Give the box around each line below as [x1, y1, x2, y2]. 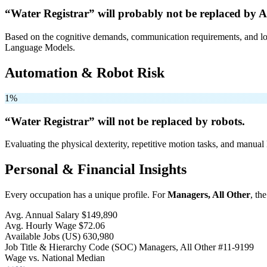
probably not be [118, 7, 197, 20]
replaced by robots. [148, 114, 245, 128]
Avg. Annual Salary [5, 210, 79, 221]
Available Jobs [5, 231, 62, 242]
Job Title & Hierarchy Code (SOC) [5, 242, 136, 253]
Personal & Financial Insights [5, 162, 187, 178]
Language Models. [5, 42, 75, 53]
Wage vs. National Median [5, 253, 105, 263]
